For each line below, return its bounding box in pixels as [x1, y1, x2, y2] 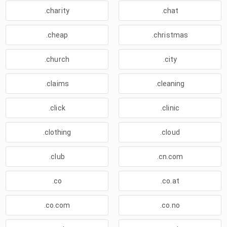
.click [49, 104, 65, 112]
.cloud [160, 128, 180, 136]
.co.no [160, 201, 180, 209]
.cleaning [155, 80, 185, 88]
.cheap [46, 31, 68, 39]
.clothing [43, 128, 71, 136]
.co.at [161, 177, 179, 185]
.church [45, 55, 69, 63]
